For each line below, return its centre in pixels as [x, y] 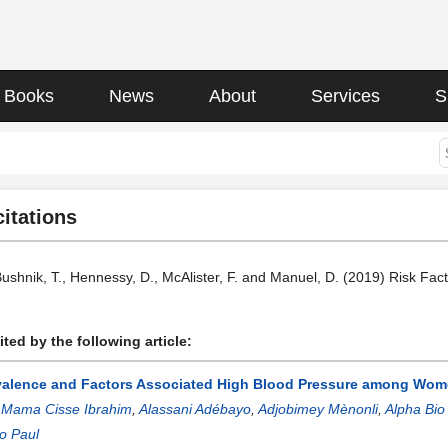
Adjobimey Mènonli [318, 409]
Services [345, 96]
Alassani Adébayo [195, 409]
